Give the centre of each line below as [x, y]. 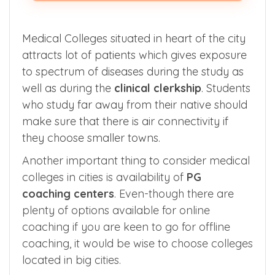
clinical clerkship [156, 88]
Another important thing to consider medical [136, 160]
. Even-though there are [174, 193]
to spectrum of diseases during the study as [133, 71]
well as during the [67, 88]
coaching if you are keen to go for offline [126, 227]
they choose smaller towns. [91, 137]
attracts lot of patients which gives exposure [134, 55]
